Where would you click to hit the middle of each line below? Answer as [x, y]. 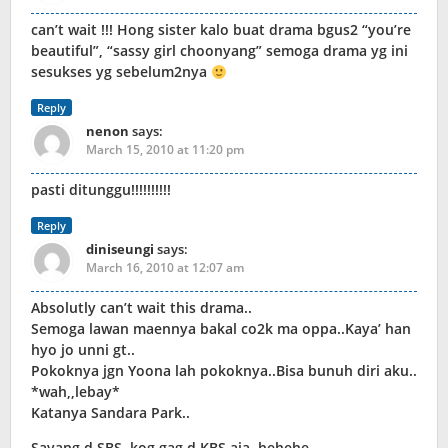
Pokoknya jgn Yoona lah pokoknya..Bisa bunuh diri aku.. [224, 371]
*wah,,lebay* [75, 392]
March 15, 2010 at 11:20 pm [165, 150]
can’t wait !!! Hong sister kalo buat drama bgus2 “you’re [221, 30]
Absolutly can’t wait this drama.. [141, 308]
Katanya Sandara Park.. [110, 413]
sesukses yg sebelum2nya [121, 72]
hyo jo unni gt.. [83, 350]
